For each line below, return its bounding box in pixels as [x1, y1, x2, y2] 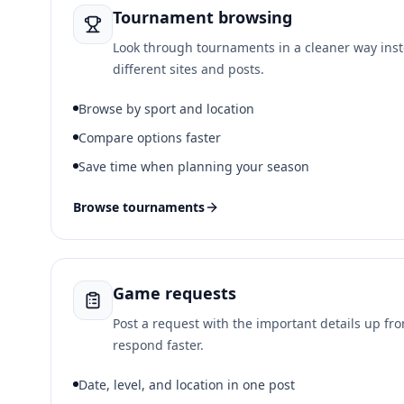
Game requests [113, 282, 236, 304]
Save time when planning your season [78, 158, 309, 175]
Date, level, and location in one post [78, 376, 295, 393]
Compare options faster [78, 129, 221, 146]
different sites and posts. [113, 60, 264, 78]
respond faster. [113, 336, 204, 353]
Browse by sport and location [78, 100, 254, 117]
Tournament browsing [113, 6, 292, 28]
